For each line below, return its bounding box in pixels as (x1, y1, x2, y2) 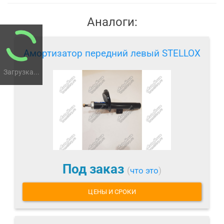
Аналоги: (86, 14, 137, 29)
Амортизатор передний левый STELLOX (23, 47, 200, 59)
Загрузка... (3, 68, 39, 76)
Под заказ (62, 161, 127, 176)
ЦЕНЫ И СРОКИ (88, 188, 136, 196)
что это (130, 165, 158, 175)
